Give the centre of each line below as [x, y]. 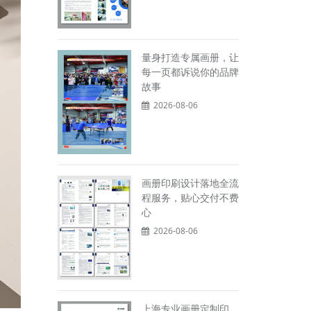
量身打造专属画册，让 [190, 58]
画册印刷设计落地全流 [190, 183]
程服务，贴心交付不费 [190, 198]
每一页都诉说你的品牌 [190, 72]
